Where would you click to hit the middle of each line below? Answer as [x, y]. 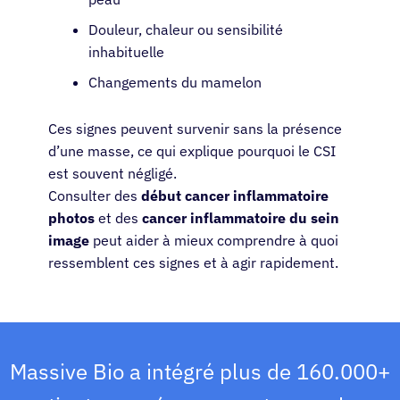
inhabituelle [126, 52]
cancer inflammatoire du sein [241, 218]
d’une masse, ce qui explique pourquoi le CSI [192, 151]
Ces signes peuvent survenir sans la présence [195, 129]
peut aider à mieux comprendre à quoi [214, 241]
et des [118, 218]
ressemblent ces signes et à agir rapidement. [193, 263]
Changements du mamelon [175, 83]
